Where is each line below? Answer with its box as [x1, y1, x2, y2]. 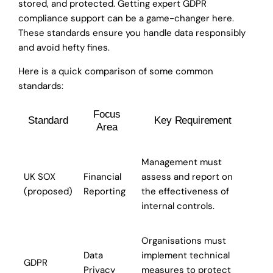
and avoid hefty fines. [18, 41, 110, 54]
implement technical [141, 249, 230, 262]
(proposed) [24, 185, 73, 198]
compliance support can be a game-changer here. [18, 12, 234, 25]
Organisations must [141, 235, 226, 247]
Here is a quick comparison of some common [18, 65, 213, 78]
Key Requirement [154, 115, 232, 127]
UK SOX [24, 171, 55, 183]
